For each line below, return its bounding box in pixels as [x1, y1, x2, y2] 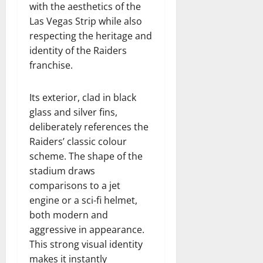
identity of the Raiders [29, 44, 127, 58]
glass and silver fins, [29, 106, 117, 119]
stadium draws [29, 164, 95, 178]
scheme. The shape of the [29, 150, 143, 163]
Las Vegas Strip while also [29, 15, 142, 28]
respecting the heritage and [29, 29, 152, 43]
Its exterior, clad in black [29, 91, 136, 104]
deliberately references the [29, 120, 149, 134]
